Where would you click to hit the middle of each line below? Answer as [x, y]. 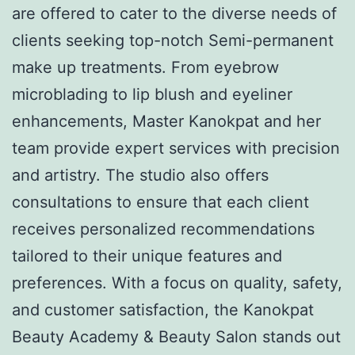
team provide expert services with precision [176, 148]
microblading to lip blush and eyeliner [152, 94]
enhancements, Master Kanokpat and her [166, 121]
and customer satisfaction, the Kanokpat [163, 309]
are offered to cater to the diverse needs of [174, 13]
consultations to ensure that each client [160, 202]
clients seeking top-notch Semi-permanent [173, 40]
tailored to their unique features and [147, 256]
